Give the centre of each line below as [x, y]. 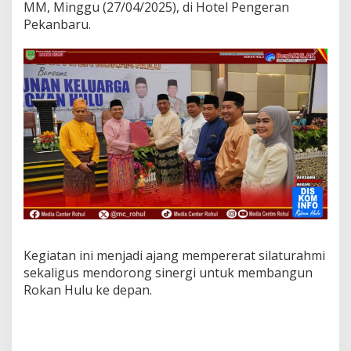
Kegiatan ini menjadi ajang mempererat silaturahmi [174, 256]
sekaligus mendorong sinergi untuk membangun [168, 273]
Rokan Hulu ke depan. [88, 290]
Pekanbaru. [57, 24]
